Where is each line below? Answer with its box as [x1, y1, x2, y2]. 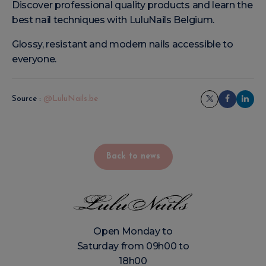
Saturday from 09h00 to [77, 240, 189, 252]
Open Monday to [93, 226, 173, 237]
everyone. [12, 53, 57, 65]
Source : [12, 94, 41, 104]
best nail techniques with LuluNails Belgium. [12, 14, 214, 26]
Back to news [106, 152, 160, 161]
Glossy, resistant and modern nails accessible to [12, 38, 233, 50]
